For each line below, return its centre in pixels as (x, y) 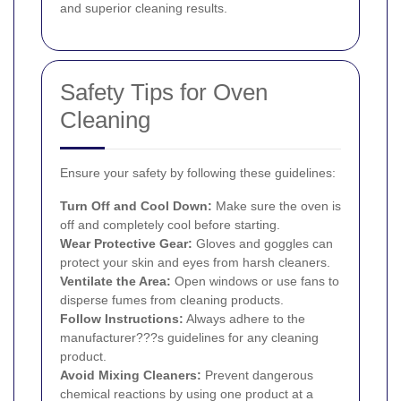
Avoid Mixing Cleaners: (131, 375)
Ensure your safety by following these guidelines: (198, 172)
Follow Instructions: (122, 318)
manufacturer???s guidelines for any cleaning (189, 337)
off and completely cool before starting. (170, 224)
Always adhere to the (244, 318)
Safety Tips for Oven (164, 92)
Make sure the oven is (277, 205)
